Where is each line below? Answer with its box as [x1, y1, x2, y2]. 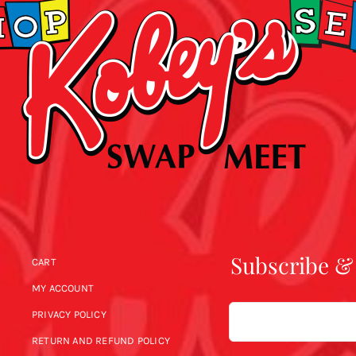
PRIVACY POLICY [31, 308, 106, 320]
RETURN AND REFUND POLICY [31, 335, 170, 346]
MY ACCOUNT [31, 282, 95, 294]
